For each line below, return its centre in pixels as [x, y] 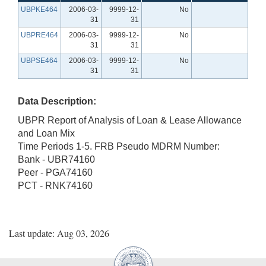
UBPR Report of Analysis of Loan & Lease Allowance [130, 120]
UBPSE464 [39, 60]
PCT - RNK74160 [55, 185]
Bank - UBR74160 [56, 159]
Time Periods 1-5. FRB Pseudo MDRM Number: [119, 146]
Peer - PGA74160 [55, 172]
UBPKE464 [39, 9]
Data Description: [57, 101]
